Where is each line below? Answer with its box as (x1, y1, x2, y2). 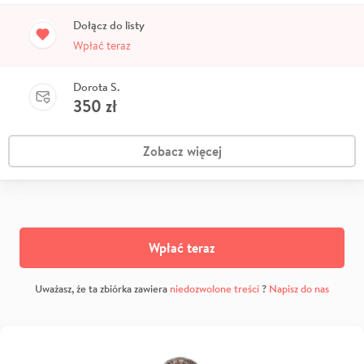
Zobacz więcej (142, 142, 222, 161)
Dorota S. (73, 80, 120, 95)
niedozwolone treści (170, 282, 259, 297)
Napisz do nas (269, 282, 329, 297)
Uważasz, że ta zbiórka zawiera (35, 282, 170, 297)
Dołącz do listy (73, 18, 145, 33)
